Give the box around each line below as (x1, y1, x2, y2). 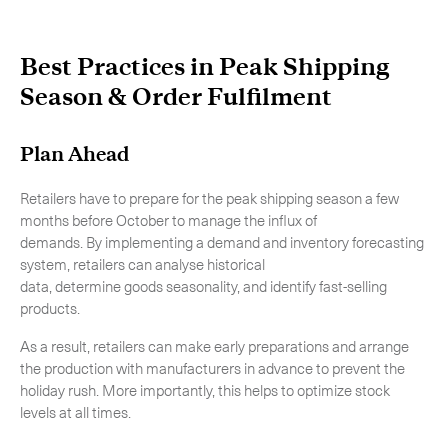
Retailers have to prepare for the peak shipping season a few (20, 187, 399, 209)
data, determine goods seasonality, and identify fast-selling (20, 275, 387, 297)
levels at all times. (20, 401, 134, 423)
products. (20, 297, 83, 319)
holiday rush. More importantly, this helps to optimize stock (20, 379, 390, 401)
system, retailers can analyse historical (20, 253, 265, 275)
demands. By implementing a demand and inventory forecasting (20, 231, 424, 253)
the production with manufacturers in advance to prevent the (20, 357, 405, 379)
